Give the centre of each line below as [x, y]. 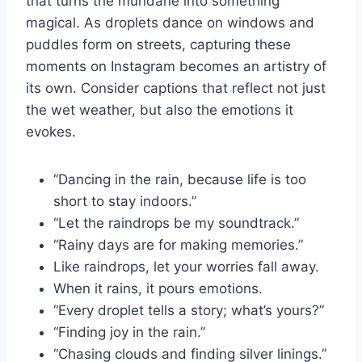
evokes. [51, 132]
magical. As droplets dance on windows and [170, 23]
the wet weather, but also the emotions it [160, 110]
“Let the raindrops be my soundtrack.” [176, 223]
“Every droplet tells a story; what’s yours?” [189, 311]
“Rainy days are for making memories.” [178, 245]
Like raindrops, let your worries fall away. [186, 267]
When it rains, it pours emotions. [158, 289]
